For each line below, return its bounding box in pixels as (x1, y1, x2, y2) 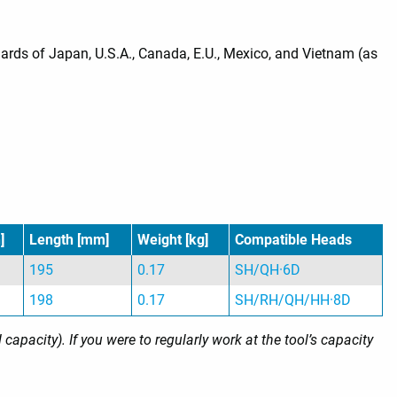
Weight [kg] (137, 231, 209, 249)
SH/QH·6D (235, 261, 301, 279)
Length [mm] (29, 231, 110, 249)
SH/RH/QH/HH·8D (235, 292, 352, 309)
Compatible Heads (235, 231, 353, 249)
